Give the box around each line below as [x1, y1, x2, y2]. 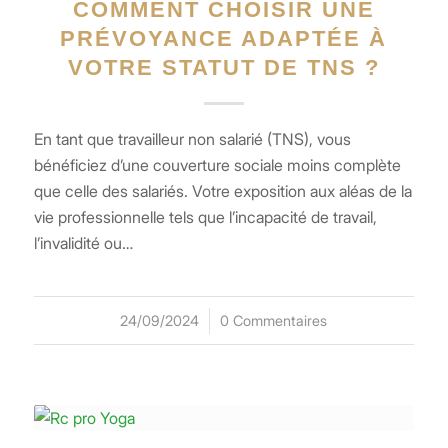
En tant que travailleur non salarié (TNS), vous [33, 128, 351, 149]
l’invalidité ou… [33, 232, 133, 253]
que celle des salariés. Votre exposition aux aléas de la [33, 180, 412, 201]
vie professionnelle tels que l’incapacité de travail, [33, 206, 377, 227]
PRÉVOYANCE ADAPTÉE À [60, 25, 388, 51]
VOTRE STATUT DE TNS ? [67, 54, 380, 80]
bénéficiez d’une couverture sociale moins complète [33, 154, 401, 175]
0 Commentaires [220, 311, 328, 329]
